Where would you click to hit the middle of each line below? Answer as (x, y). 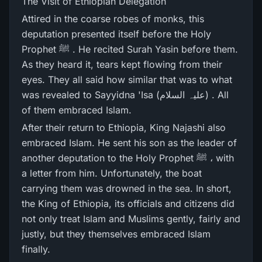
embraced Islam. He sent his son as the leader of (129, 143)
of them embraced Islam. (77, 110)
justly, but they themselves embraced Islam (116, 234)
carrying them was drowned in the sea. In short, (127, 188)
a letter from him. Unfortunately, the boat (112, 173)
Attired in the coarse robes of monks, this (113, 19)
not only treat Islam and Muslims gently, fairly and (131, 219)
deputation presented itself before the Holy (116, 34)
